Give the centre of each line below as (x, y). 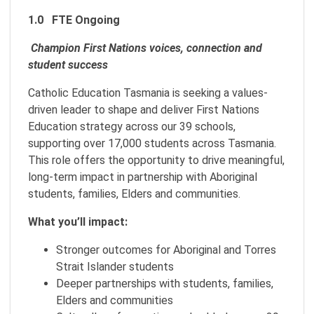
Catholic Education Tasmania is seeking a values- (148, 93)
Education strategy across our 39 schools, (132, 127)
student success (68, 65)
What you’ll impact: (78, 222)
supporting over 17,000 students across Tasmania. (152, 143)
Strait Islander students (115, 267)
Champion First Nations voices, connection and (146, 48)
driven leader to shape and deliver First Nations (144, 110)
